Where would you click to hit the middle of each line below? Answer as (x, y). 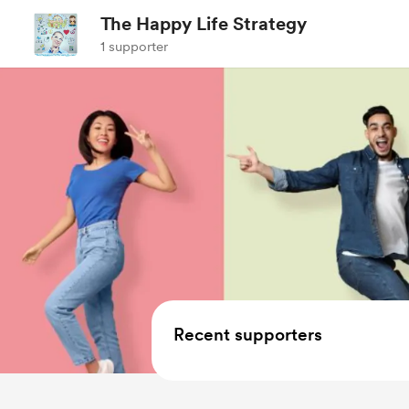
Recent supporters (248, 335)
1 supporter (134, 47)
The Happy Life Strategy (204, 24)
